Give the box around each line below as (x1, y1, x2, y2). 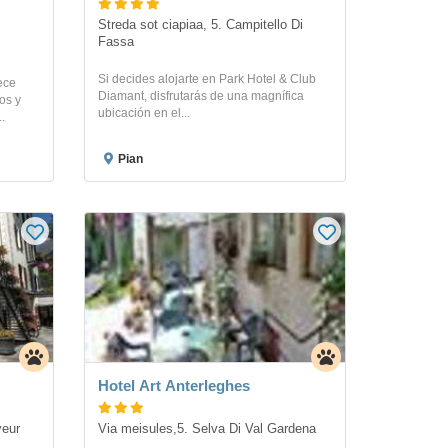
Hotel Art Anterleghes (97, 376, 250, 394)
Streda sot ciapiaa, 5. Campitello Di (97, 17, 303, 32)
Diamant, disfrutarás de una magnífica (97, 88, 304, 103)
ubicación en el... (97, 105, 190, 120)
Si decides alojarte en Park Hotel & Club (97, 71, 316, 86)
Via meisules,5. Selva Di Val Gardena (97, 421, 316, 436)
